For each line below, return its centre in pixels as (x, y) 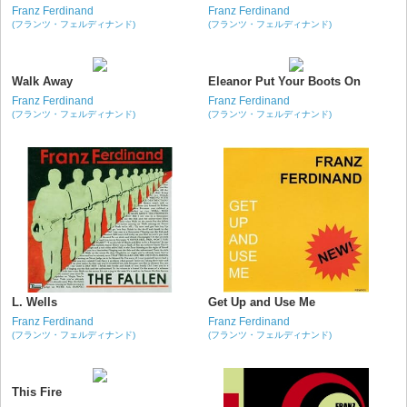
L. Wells (35, 302)
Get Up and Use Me (261, 302)
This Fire (37, 392)
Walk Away (42, 81)
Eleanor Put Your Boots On (284, 81)
